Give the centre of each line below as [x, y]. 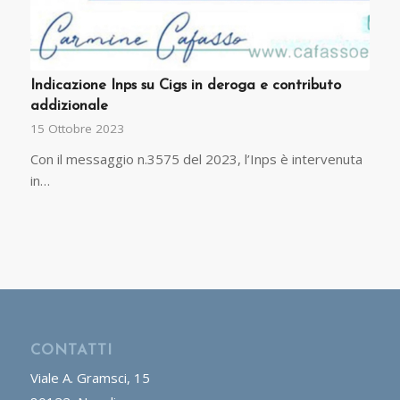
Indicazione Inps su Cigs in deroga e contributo [185, 86]
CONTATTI [71, 351]
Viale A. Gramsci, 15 [90, 378]
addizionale [69, 107]
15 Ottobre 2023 [77, 129]
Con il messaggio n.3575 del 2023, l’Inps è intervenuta [196, 159]
